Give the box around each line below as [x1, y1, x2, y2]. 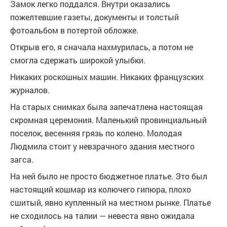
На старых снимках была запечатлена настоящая [10, 101, 203, 112]
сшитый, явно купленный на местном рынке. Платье [10, 197, 211, 208]
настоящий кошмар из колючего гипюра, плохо [10, 184, 191, 195]
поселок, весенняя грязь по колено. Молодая [10, 128, 182, 138]
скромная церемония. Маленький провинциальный [10, 115, 207, 125]
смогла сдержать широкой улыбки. [10, 55, 145, 65]
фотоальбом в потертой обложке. [10, 25, 138, 35]
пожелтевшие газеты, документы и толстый [10, 12, 179, 22]
